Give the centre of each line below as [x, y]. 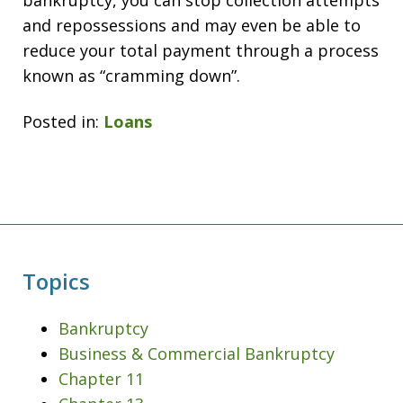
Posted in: [61, 121]
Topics [56, 281]
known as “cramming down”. [131, 76]
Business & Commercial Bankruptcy [197, 353]
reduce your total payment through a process [201, 50]
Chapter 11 [101, 378]
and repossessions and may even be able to [192, 25]
